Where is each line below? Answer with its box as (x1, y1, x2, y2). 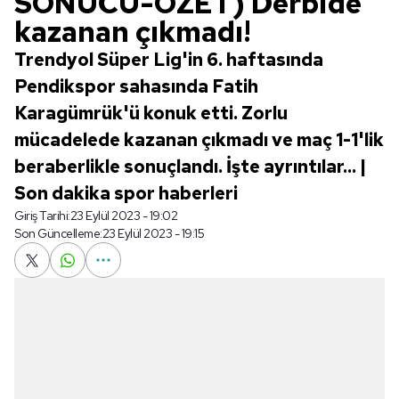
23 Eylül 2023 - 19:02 (69, 208, 177, 224)
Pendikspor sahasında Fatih (14, 75, 258, 98)
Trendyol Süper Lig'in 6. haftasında (14, 48, 323, 71)
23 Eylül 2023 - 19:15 (102, 225, 204, 241)
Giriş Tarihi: (14, 208, 70, 224)
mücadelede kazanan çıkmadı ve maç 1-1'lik (14, 128, 384, 151)
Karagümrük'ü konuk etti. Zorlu (14, 102, 288, 125)
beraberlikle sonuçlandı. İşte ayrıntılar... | (14, 155, 366, 178)
